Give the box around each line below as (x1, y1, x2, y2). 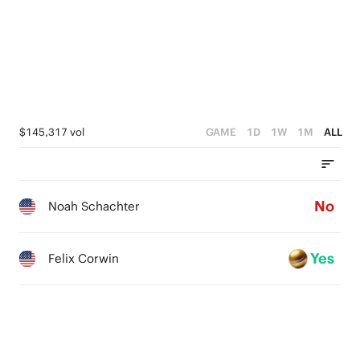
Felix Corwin (48, 251, 119, 266)
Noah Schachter (48, 198, 140, 214)
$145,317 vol (19, 125, 84, 139)
